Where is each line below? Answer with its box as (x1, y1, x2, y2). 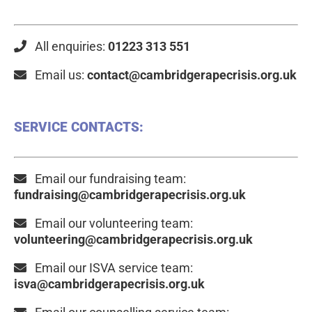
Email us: (26, 68, 84, 82)
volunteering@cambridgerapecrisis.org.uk (14, 232, 253, 247)
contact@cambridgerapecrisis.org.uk (84, 68, 297, 82)
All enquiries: (26, 39, 105, 54)
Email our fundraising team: (26, 171, 186, 186)
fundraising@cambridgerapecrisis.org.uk (14, 187, 246, 202)
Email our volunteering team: (26, 216, 193, 231)
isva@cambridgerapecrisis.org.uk (14, 276, 205, 291)
